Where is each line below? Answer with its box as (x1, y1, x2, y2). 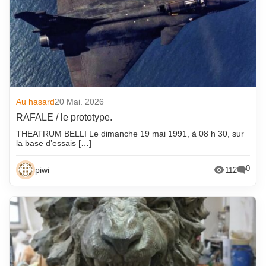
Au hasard (16, 97, 55, 107)
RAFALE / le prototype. (16, 112, 113, 123)
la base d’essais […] (16, 138, 92, 148)
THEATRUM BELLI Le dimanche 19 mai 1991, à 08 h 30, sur (16, 129, 245, 139)
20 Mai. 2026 (55, 97, 104, 107)
